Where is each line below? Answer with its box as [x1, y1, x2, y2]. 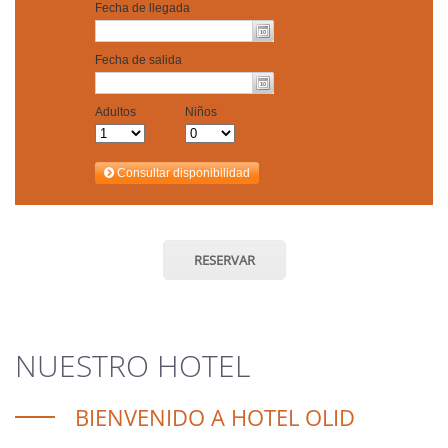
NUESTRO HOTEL [15, 345, 250, 386]
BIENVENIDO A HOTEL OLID [75, 402, 355, 432]
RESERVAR [193, 251, 255, 269]
